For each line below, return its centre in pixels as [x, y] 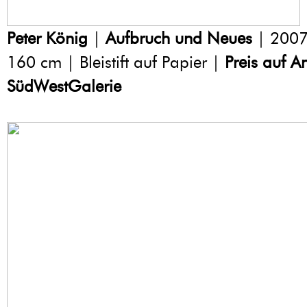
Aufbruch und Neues [176, 38]
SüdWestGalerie [64, 86]
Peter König [47, 38]
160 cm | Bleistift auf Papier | [116, 62]
